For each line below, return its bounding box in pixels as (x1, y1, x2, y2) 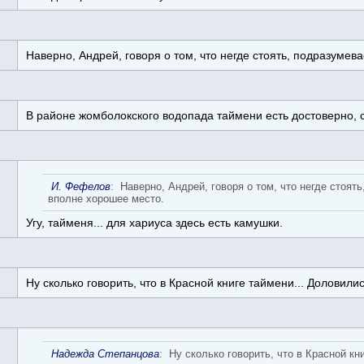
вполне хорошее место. (48, 192, 164, 205)
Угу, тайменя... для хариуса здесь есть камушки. (26, 215, 283, 229)
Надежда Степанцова (51, 347, 159, 360)
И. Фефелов (51, 180, 110, 193)
